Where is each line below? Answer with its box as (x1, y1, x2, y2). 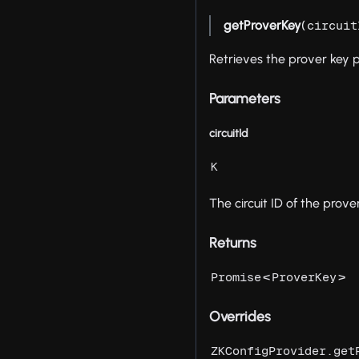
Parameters (209, 90, 281, 107)
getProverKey (224, 18, 302, 34)
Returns (209, 234, 257, 252)
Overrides (209, 308, 272, 325)
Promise (211, 270, 262, 284)
